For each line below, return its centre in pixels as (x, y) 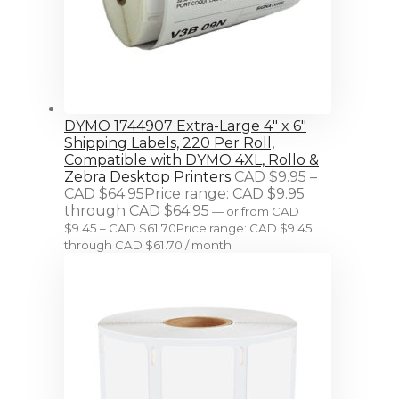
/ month (208, 244)
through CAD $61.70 (123, 244)
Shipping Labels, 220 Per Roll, (169, 142)
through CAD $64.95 (137, 210)
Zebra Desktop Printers (147, 176)
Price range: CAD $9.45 (244, 228)
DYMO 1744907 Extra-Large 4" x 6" (185, 126)
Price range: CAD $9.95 (224, 193)
